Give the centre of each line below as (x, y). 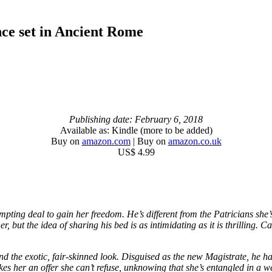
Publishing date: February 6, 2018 (136, 119)
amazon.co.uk (195, 141)
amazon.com (106, 141)
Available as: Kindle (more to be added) (136, 130)
